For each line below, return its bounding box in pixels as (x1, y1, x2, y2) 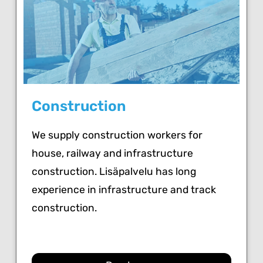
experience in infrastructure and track (32, 184, 217, 196)
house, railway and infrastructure (32, 147, 194, 160)
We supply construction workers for (32, 129, 203, 141)
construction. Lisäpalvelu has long (32, 166, 197, 178)
